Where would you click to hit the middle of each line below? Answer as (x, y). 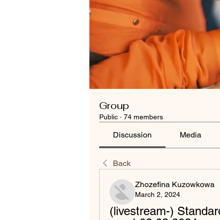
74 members (143, 117)
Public (109, 117)
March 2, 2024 (158, 194)
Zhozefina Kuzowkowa (175, 184)
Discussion (133, 135)
